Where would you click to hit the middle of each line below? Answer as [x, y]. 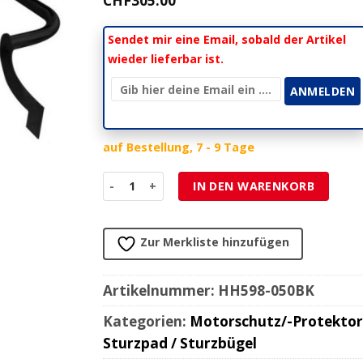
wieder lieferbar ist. [165, 59]
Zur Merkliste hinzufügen [215, 241]
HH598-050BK [266, 290]
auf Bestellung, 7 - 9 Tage [179, 147]
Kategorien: [146, 321]
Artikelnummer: [160, 290]
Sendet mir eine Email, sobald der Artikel [226, 40]
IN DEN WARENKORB [254, 186]
